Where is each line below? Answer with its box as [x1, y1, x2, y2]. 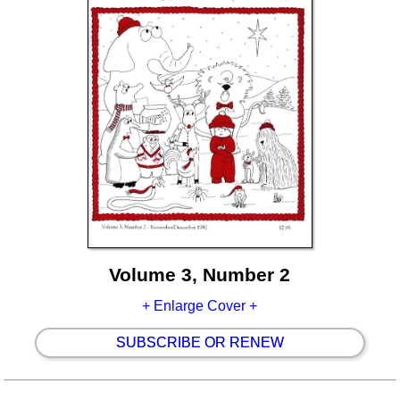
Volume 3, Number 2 [109, 263, 291, 285]
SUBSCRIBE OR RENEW [115, 335, 284, 351]
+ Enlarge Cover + [142, 298, 258, 314]
